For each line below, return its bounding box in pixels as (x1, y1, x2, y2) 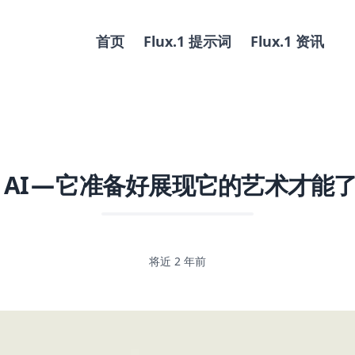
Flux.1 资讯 (250, 32, 324, 51)
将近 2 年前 (149, 254, 206, 269)
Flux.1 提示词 (143, 32, 231, 51)
